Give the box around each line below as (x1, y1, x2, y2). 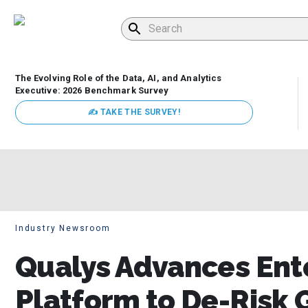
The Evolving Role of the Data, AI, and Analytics (14, 73, 222, 84)
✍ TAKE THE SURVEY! (87, 107, 181, 118)
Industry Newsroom (15, 223, 111, 234)
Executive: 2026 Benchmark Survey (14, 85, 169, 96)
